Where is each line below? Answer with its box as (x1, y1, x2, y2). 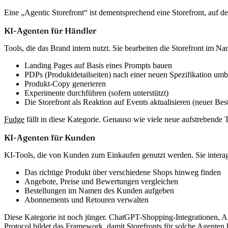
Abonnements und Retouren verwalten (24, 195, 149, 204)
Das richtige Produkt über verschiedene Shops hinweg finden (24, 167, 221, 177)
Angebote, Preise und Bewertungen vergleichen (24, 177, 178, 186)
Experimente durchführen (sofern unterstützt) (24, 88, 168, 97)
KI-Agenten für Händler (4, 25, 96, 36)
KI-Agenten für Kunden (4, 132, 95, 142)
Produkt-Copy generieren (24, 79, 106, 88)
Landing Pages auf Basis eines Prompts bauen (24, 61, 172, 70)
